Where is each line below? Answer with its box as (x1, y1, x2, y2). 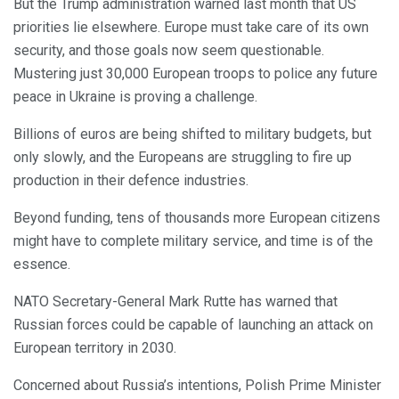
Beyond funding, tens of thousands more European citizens (13, 208, 380, 226)
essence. (13, 255, 70, 273)
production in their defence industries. (13, 171, 248, 189)
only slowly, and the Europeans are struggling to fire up (13, 148, 352, 166)
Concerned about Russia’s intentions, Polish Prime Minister (13, 376, 381, 394)
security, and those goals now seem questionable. (13, 41, 324, 59)
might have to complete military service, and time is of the (13, 232, 373, 249)
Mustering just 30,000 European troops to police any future (13, 64, 378, 82)
